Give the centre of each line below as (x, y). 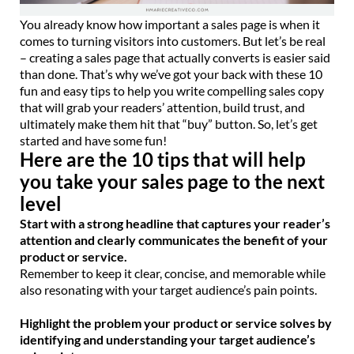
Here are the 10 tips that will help (163, 159)
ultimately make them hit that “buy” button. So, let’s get (169, 123)
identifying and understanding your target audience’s (168, 339)
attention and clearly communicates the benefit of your (174, 239)
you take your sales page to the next (172, 181)
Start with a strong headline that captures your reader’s (175, 223)
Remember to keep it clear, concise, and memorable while (173, 273)
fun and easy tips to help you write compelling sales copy (172, 90)
